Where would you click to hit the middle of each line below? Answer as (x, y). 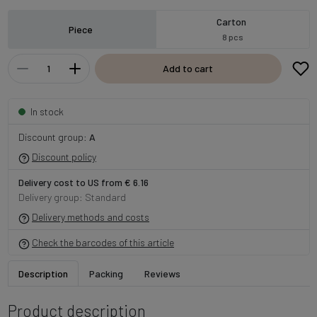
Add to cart (188, 69)
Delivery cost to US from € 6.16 (83, 183)
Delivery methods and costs (91, 217)
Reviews (162, 274)
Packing (106, 274)
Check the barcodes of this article (103, 243)
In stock (47, 112)
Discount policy (64, 157)
